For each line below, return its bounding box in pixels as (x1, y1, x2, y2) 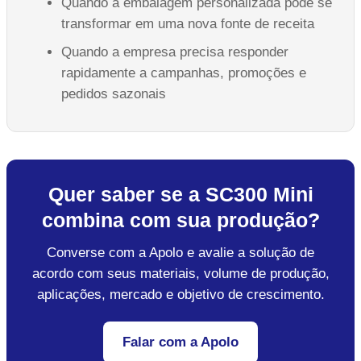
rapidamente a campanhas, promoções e (61, 64, 306, 81)
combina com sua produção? (41, 208, 320, 231)
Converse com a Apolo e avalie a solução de (47, 244, 314, 260)
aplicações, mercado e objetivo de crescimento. (36, 286, 325, 302)
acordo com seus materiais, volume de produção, (31, 265, 330, 281)
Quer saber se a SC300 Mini (48, 182, 313, 205)
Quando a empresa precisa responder (61, 44, 288, 60)
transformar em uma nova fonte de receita (61, 15, 314, 31)
